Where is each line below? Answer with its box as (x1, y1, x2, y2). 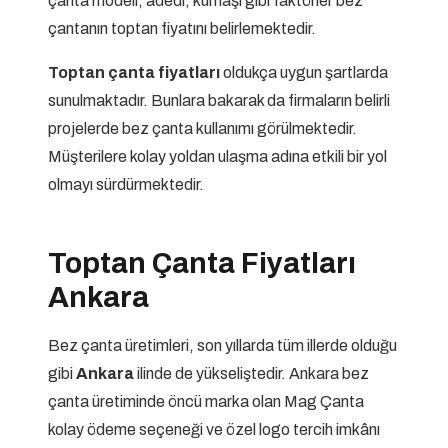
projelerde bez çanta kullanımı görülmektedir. (48, 119, 357, 137)
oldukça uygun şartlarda (220, 63, 388, 81)
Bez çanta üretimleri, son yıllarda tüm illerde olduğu (48, 337, 397, 355)
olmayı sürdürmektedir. (48, 175, 204, 193)
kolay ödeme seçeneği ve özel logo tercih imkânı (48, 421, 380, 439)
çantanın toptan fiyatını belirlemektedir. (48, 19, 316, 37)
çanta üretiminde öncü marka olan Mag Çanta (48, 393, 364, 411)
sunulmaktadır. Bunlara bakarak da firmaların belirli (48, 91, 390, 109)
